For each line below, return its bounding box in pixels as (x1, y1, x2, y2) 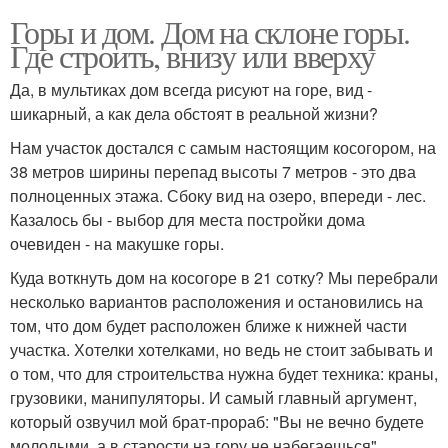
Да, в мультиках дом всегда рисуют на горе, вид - (10, 77, 372, 101)
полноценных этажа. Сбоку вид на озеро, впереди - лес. (10, 183, 426, 207)
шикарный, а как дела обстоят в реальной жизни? (10, 101, 378, 125)
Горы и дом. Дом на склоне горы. (10, 9, 410, 53)
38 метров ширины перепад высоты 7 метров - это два (10, 159, 416, 183)
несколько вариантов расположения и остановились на (10, 289, 423, 313)
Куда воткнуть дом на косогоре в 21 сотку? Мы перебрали (10, 265, 438, 289)
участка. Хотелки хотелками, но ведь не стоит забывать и (10, 337, 433, 361)
